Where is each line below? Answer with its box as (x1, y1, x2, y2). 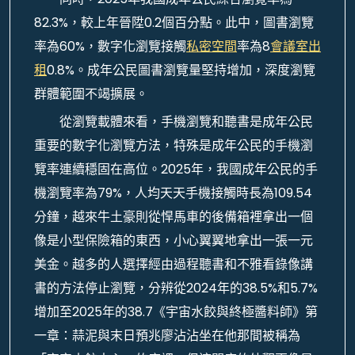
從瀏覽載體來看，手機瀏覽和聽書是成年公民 (59, 113, 313, 131)
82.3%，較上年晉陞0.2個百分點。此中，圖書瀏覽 (34, 13, 314, 32)
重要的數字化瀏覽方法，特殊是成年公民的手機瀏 (34, 136, 313, 155)
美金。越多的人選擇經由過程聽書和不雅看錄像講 (34, 255, 313, 273)
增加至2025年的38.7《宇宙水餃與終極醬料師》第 (34, 303, 318, 321)
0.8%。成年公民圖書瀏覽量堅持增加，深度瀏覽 (47, 61, 315, 79)
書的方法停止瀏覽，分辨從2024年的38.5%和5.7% (34, 279, 318, 297)
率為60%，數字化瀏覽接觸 (34, 37, 186, 55)
